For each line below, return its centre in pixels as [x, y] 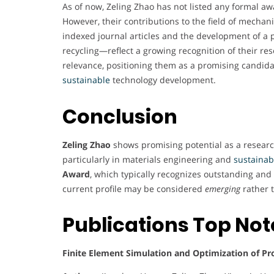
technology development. [163, 80]
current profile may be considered [134, 188]
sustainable [86, 80]
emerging [223, 188]
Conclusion [120, 116]
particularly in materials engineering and [148, 159]
